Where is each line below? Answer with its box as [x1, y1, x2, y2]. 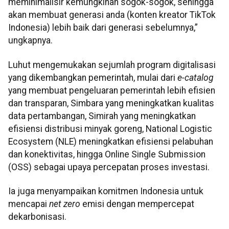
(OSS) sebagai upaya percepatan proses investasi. [8, 162, 210, 172]
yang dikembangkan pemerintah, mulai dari [8, 72, 177, 83]
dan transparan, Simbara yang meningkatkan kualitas [8, 98, 214, 108]
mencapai [8, 199, 49, 210]
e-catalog [177, 72, 214, 83]
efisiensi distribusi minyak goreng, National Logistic [8, 123, 212, 134]
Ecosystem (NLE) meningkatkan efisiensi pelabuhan [8, 136, 213, 147]
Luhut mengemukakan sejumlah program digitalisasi [8, 59, 216, 70]
